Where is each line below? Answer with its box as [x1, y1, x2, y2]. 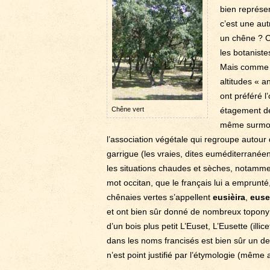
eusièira [213, 192, 245, 202]
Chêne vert [111, 105, 144, 113]
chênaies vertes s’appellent [107, 192, 213, 202]
